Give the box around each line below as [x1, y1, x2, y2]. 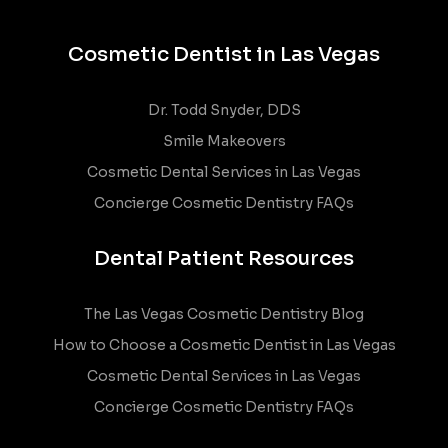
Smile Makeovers [162, 131, 286, 150]
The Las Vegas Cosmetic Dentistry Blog [84, 304, 364, 323]
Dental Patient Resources [94, 245, 354, 271]
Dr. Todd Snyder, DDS [147, 100, 301, 119]
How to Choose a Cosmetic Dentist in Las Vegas [52, 335, 396, 354]
